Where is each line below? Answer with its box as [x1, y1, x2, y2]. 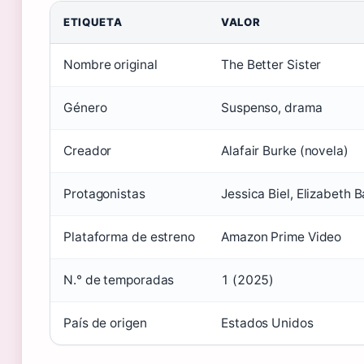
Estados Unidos [221, 314, 314, 331]
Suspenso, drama [221, 99, 323, 115]
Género [63, 99, 107, 115]
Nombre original [63, 56, 158, 72]
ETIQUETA [63, 15, 123, 28]
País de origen [63, 314, 147, 331]
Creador [63, 142, 112, 158]
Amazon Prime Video [221, 228, 342, 245]
